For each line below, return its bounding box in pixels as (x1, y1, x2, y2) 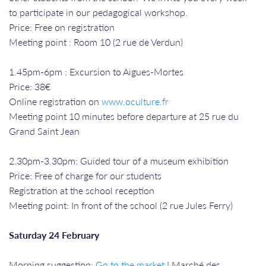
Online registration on (9, 94, 102, 108)
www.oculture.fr (102, 94, 169, 108)
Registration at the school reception (9, 183, 154, 197)
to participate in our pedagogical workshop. (9, 5, 190, 19)
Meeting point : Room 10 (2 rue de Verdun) (9, 34, 183, 49)
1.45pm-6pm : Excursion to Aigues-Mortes (9, 64, 183, 78)
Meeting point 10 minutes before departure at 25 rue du (9, 109, 239, 123)
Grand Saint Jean (9, 123, 82, 138)
